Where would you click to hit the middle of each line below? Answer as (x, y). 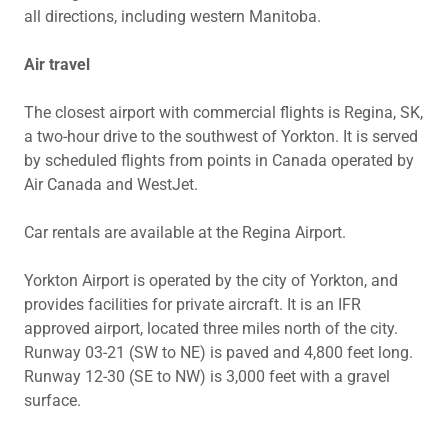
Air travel (57, 64)
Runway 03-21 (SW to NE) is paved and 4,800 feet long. (218, 352)
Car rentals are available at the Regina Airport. (185, 232)
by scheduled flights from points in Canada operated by (219, 160)
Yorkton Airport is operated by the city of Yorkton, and (211, 280)
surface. (52, 400)
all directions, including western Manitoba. (172, 16)
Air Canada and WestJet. (111, 184)
